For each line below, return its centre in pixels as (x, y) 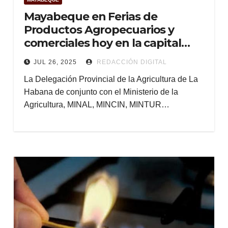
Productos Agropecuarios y (99, 30)
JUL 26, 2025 (55, 62)
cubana (45, 56)
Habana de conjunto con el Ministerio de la (101, 92)
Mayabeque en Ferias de (90, 17)
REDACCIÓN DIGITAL (131, 62)
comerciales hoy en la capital (102, 43)
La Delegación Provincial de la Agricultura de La (111, 79)
